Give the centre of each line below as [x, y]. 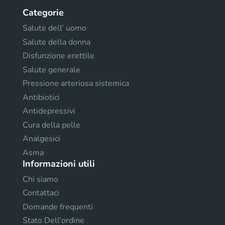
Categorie [43, 13]
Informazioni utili [59, 163]
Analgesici [41, 139]
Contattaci [41, 193]
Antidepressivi [49, 111]
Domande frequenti [58, 207]
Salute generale [51, 70]
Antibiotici [41, 97]
